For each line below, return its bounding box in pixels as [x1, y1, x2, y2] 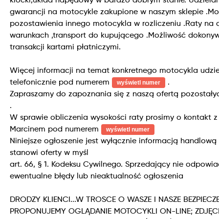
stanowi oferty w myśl [10, 149, 88, 157]
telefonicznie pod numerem [10, 78, 112, 87]
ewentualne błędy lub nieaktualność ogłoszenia [10, 172, 183, 180]
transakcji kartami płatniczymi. [10, 43, 121, 51]
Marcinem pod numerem [10, 125, 101, 133]
